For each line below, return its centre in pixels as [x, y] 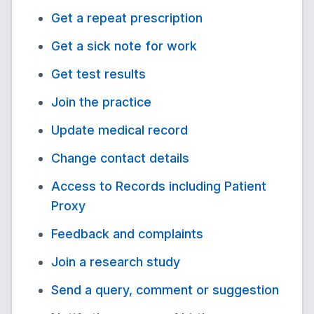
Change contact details [120, 158]
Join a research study [116, 262]
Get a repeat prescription [127, 18]
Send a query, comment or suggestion [165, 290]
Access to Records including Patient [159, 186]
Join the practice [101, 102]
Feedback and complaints [127, 234]
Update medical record [120, 130]
